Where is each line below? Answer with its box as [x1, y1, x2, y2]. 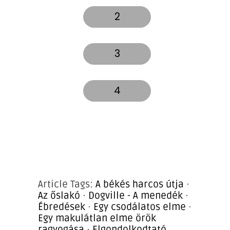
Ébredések [38, 200, 85, 213]
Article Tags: [38, 178, 95, 190]
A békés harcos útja [95, 178, 184, 190]
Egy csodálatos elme [93, 200, 186, 213]
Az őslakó [38, 189, 80, 202]
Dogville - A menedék [88, 189, 183, 202]
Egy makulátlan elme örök [38, 212, 156, 224]
